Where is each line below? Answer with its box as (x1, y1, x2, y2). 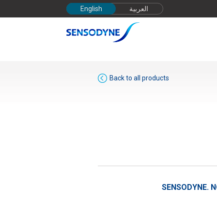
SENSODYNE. (162, 183, 211, 192)
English (80, 5, 102, 13)
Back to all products (109, 74, 169, 82)
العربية (129, 5, 148, 13)
